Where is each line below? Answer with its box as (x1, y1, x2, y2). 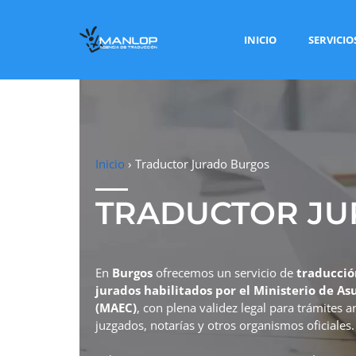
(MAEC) (95, 299, 137, 315)
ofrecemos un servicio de (153, 264, 296, 281)
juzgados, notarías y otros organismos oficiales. (95, 316, 354, 333)
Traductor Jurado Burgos (135, 156, 269, 172)
